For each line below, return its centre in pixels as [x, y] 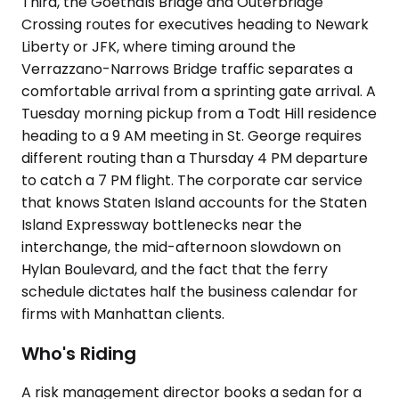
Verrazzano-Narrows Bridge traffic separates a [187, 69]
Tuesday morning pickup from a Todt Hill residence [199, 114]
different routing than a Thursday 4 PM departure [195, 158]
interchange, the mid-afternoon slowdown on [181, 247]
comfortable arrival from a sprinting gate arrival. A [199, 91]
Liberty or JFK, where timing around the [159, 47]
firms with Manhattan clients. [123, 314]
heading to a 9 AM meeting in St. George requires [191, 136]
